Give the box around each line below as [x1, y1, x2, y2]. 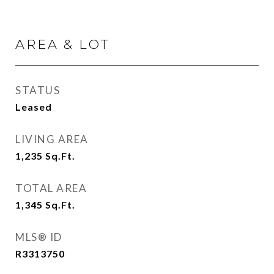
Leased [15, 101, 52, 113]
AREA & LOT [15, 37, 109, 52]
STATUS [15, 84, 60, 97]
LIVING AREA [15, 133, 89, 146]
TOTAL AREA [15, 182, 87, 194]
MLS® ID [15, 231, 62, 243]
